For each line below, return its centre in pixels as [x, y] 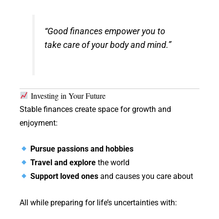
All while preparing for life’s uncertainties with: [98, 202]
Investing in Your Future [67, 95]
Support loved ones [65, 176]
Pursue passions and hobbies [82, 149]
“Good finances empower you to [105, 32]
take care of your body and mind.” [108, 45]
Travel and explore [63, 163]
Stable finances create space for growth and [95, 109]
